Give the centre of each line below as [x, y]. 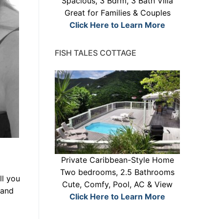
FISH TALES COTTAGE [96, 53]
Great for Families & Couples [117, 13]
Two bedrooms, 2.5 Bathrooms [117, 172]
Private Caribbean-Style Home [117, 160]
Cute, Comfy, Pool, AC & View [117, 184]
